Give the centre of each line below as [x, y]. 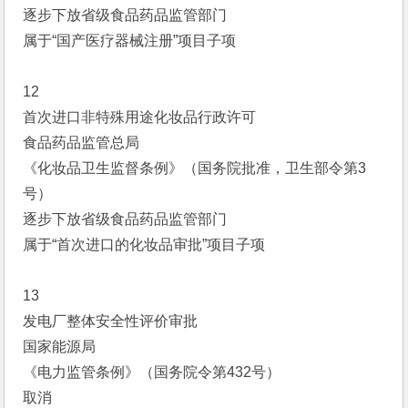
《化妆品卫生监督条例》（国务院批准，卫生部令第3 [195, 168]
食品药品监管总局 [82, 143]
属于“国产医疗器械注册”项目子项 [130, 41]
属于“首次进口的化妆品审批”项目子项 [144, 245]
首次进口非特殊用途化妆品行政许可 [140, 117]
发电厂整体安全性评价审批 [111, 321]
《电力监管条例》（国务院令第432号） [152, 372]
